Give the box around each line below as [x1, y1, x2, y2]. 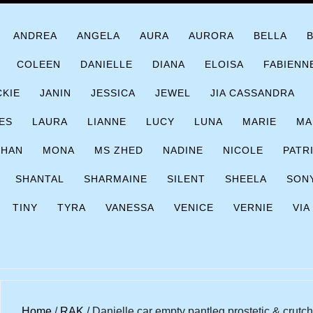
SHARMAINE [84, 173, 147, 184]
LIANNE [87, 116, 126, 127]
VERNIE [233, 202, 273, 213]
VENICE [174, 202, 214, 213]
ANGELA [77, 30, 120, 41]
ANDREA [13, 30, 57, 41]
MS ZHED [94, 145, 143, 156]
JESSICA [91, 87, 136, 99]
